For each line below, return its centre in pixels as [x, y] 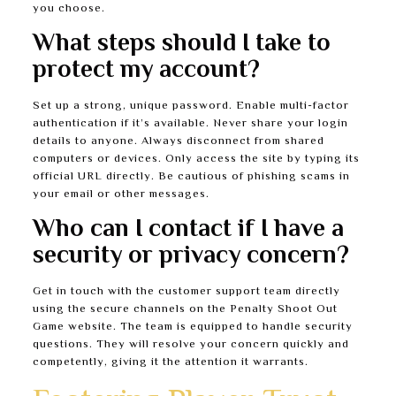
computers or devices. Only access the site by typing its [196, 160]
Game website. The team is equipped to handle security [192, 327]
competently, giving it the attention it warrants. [170, 363]
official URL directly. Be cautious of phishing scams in [191, 177]
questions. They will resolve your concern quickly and [190, 345]
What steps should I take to [181, 45]
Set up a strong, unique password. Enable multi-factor [190, 107]
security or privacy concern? [190, 257]
